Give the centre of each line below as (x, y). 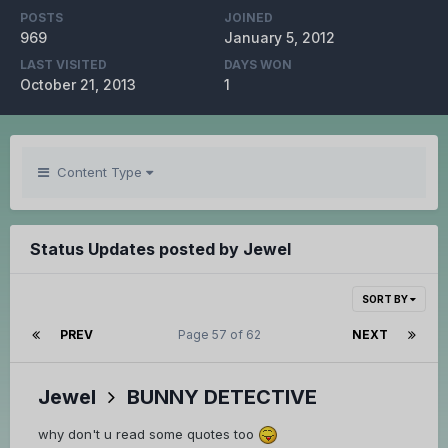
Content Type (97, 172)
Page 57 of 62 (222, 335)
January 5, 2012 (279, 38)
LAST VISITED (63, 65)
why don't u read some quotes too (148, 433)
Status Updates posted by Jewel (160, 249)
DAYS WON (258, 65)
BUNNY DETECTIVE (222, 396)
